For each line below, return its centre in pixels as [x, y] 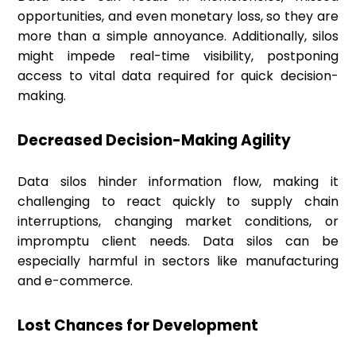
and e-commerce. [75, 281]
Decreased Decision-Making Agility [155, 141]
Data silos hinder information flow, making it [178, 182]
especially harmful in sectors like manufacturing [178, 261]
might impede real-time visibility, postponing [178, 56]
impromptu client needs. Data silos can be [178, 242]
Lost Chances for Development [138, 326]
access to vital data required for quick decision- [178, 76]
